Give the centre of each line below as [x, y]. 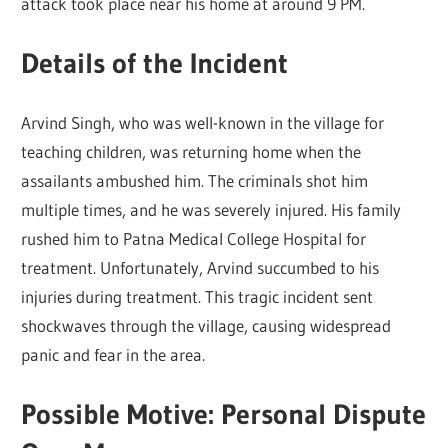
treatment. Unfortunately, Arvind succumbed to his [200, 268]
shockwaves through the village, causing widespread [206, 326]
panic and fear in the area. [113, 355]
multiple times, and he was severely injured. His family [211, 210]
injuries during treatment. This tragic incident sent [197, 297]
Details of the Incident [155, 62]
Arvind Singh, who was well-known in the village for [203, 123]
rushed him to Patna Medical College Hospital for [194, 239]
